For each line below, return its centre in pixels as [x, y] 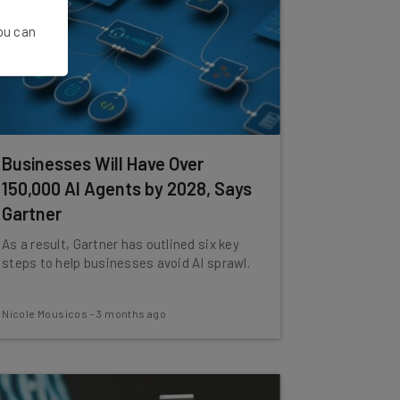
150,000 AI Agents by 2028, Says [127, 188]
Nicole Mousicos [45, 313]
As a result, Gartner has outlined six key [121, 244]
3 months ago [132, 313]
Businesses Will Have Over [103, 163]
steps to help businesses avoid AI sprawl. [126, 262]
